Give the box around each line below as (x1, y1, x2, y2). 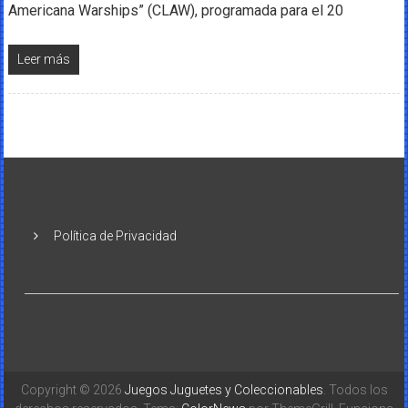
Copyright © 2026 (20, 382, 125, 397)
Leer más (16, 51, 70, 66)
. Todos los (322, 382, 388, 397)
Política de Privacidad (54, 228, 178, 243)
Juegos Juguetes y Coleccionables (124, 382, 323, 397)
